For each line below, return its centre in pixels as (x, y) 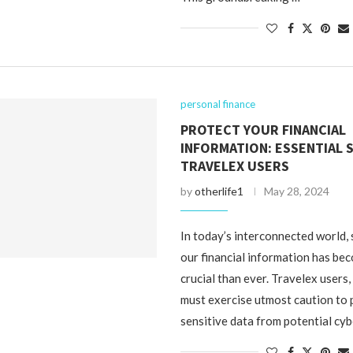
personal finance (218, 104)
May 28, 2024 (297, 191)
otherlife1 (219, 191)
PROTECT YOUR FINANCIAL (264, 130)
